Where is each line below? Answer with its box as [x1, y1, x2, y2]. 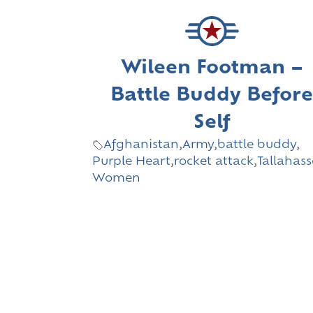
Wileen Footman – [120, 59, 303, 79]
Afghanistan [103, 140, 179, 152]
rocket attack [174, 156, 254, 168]
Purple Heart [92, 156, 170, 168]
